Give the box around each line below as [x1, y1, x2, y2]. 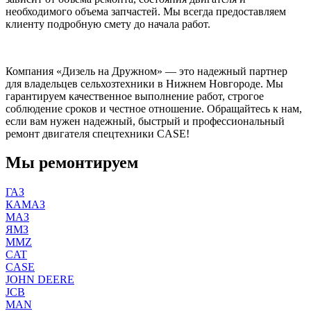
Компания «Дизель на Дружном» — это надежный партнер [6, 65, 287, 77]
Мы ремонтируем [6, 153, 138, 172]
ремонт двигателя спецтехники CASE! [6, 127, 190, 140]
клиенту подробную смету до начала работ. [6, 17, 210, 30]
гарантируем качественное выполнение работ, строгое [6, 90, 264, 102]
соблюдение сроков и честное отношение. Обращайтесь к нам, [6, 102, 302, 115]
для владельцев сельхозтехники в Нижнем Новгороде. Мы [6, 77, 283, 90]
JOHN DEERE [6, 274, 74, 286]
